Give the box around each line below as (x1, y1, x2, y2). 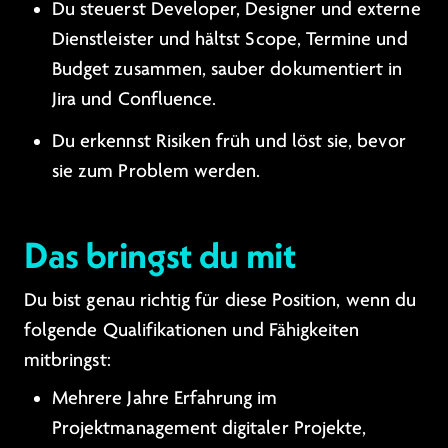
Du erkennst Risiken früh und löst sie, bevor (52, 130, 406, 152)
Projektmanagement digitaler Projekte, (52, 417, 367, 439)
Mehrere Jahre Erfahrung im (52, 387, 278, 409)
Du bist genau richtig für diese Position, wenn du (24, 289, 416, 311)
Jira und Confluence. (52, 88, 217, 110)
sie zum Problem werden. (52, 160, 261, 182)
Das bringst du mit (24, 232, 296, 278)
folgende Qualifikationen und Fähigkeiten (24, 319, 360, 341)
